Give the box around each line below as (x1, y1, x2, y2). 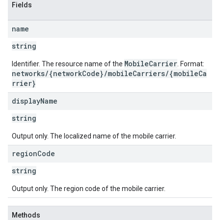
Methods (12, 211, 40, 219)
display (12, 96, 40, 106)
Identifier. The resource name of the (12, 60, 124, 68)
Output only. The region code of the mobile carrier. (12, 185, 165, 192)
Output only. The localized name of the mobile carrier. (12, 132, 176, 140)
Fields (12, 1, 32, 9)
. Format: (177, 60, 204, 68)
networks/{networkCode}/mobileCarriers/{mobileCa (12, 69, 207, 78)
